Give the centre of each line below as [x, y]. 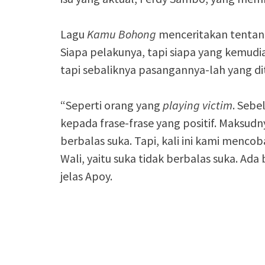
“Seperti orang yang [112, 105]
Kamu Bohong [122, 34]
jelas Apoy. [86, 176]
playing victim [198, 105]
